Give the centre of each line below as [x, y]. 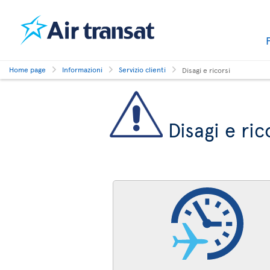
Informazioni [82, 69]
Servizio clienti [142, 69]
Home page [27, 69]
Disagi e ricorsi [206, 70]
